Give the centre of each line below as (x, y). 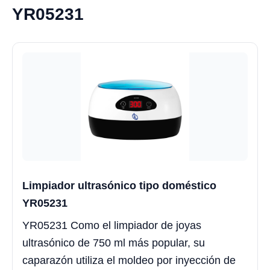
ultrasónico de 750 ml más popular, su (114, 243)
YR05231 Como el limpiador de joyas (112, 226)
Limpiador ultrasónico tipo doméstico (121, 186)
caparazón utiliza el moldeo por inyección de (129, 261)
